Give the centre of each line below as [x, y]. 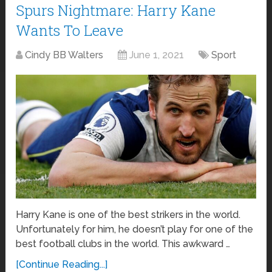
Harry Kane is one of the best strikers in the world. [128, 214]
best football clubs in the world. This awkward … [123, 243]
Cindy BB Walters [64, 55]
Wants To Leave [70, 30]
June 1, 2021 [157, 55]
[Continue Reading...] [62, 264]
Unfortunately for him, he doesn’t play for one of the [135, 229]
